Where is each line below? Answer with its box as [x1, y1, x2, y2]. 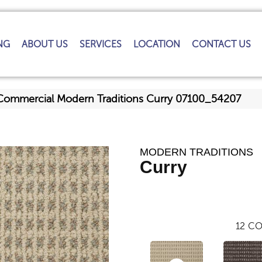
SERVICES [80, 39, 122, 50]
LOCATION [133, 39, 181, 50]
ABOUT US [22, 39, 68, 50]
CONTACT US [192, 39, 251, 50]
